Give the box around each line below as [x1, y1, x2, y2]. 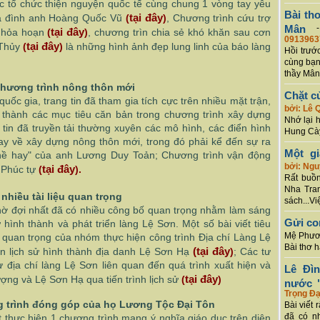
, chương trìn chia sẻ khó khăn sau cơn [88, 26, 271, 38]
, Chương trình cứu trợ [166, 12, 271, 24]
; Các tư [234, 246, 271, 257]
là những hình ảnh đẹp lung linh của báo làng [66, 41, 271, 52]
